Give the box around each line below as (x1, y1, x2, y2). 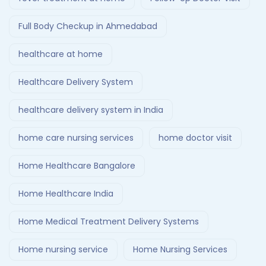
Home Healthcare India (18, 188, 113, 200)
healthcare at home (18, 48, 103, 61)
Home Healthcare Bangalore (18, 160, 135, 172)
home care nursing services (18, 132, 134, 144)
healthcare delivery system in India (18, 104, 163, 116)
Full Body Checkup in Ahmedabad (18, 20, 157, 33)
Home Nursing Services (133, 243, 227, 256)
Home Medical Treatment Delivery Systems (18, 216, 199, 228)
